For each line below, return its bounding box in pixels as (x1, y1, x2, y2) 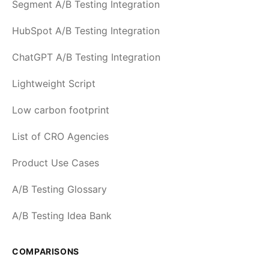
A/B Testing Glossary (12, 183, 107, 195)
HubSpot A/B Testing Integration (12, 24, 160, 37)
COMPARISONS (12, 246, 80, 256)
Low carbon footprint (12, 103, 109, 116)
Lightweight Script (12, 77, 95, 89)
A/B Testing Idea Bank (12, 209, 112, 222)
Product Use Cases (12, 156, 99, 169)
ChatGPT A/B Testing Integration (12, 50, 160, 63)
